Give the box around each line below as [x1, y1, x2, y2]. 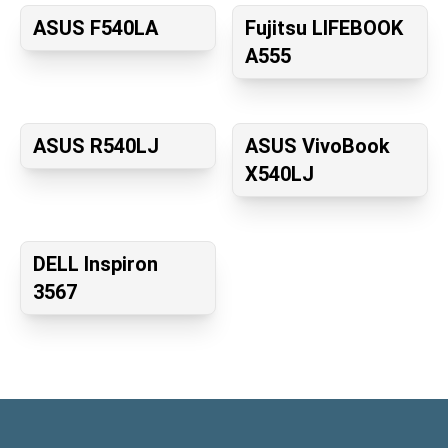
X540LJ [245, 162, 314, 187]
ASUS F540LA [33, 16, 158, 41]
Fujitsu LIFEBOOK [245, 16, 403, 41]
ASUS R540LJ [33, 134, 159, 159]
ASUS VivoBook [245, 134, 390, 159]
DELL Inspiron [33, 252, 158, 277]
